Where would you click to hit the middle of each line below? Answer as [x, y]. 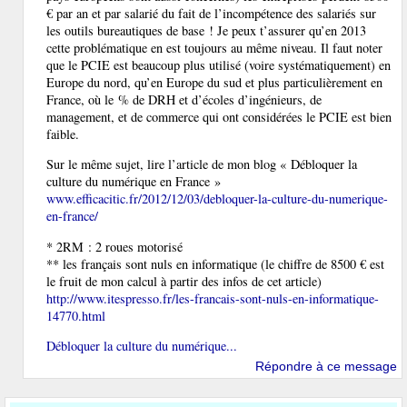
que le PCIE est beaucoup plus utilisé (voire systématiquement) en [218, 65]
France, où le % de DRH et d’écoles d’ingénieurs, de [184, 100]
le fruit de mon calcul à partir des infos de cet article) [184, 281]
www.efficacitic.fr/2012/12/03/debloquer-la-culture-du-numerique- [217, 199]
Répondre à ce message [326, 367]
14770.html [76, 315]
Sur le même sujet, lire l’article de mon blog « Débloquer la [202, 164]
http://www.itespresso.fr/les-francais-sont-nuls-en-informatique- [213, 298]
